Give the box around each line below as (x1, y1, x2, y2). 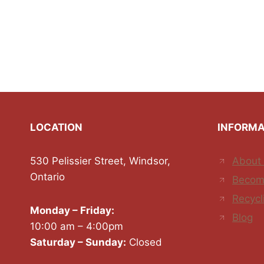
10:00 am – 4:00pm (30, 220, 123, 233)
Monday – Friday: (30, 204, 114, 217)
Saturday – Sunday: (30, 236, 126, 249)
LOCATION (30, 121, 82, 134)
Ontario (30, 171, 65, 183)
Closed (126, 236, 162, 249)
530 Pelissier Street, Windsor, (30, 155, 170, 167)
